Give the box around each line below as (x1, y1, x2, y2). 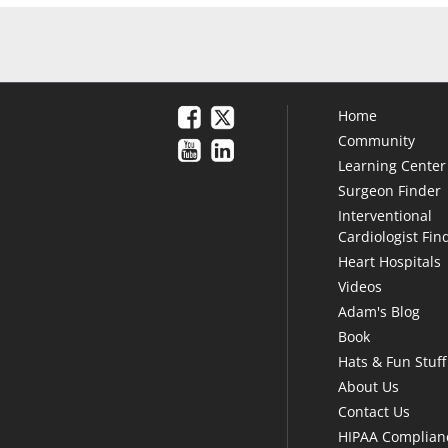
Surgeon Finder (338, 180, 442, 200)
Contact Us (338, 401, 411, 421)
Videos (338, 276, 383, 296)
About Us (338, 376, 400, 396)
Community (338, 130, 416, 150)
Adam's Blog (338, 301, 421, 321)
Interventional (338, 205, 433, 225)
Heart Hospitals (338, 251, 442, 271)
